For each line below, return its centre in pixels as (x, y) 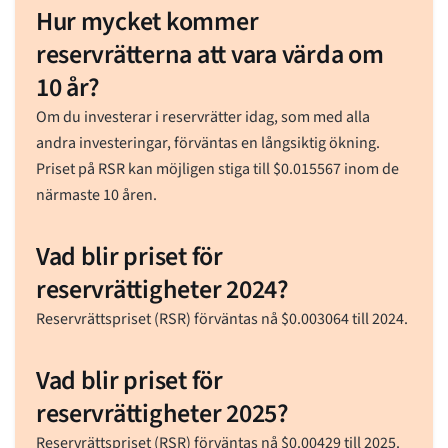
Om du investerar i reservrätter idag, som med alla (202, 116)
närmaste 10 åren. (96, 194)
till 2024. (378, 318)
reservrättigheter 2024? (162, 289)
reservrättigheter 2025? (162, 413)
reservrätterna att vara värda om (209, 54)
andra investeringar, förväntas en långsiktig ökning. (207, 142)
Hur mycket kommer (147, 21)
